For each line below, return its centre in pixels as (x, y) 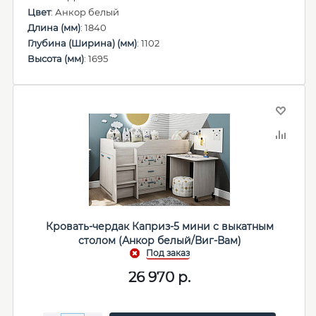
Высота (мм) (56, 59)
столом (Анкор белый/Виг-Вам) (159, 241)
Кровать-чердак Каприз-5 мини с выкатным (159, 226)
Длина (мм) (54, 28)
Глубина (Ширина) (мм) (82, 43)
